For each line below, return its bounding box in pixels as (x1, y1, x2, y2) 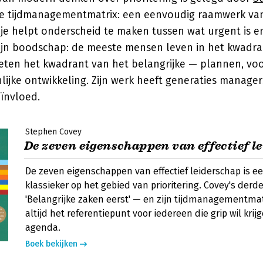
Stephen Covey (25, 127, 82, 137)
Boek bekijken (25, 239, 77, 249)
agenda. (25, 222, 60, 233)
